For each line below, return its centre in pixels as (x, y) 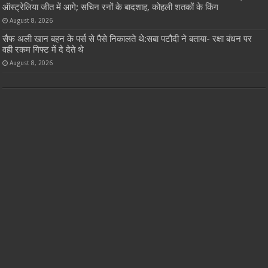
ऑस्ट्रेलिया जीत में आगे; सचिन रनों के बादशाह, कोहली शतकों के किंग (111, 7)
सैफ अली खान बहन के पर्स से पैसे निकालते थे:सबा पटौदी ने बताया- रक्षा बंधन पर (127, 39)
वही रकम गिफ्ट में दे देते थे (43, 50)
